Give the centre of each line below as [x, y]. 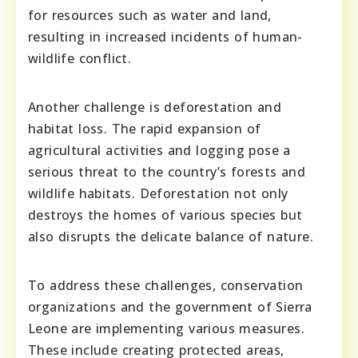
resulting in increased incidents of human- [165, 36]
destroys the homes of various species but [165, 215]
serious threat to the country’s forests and [167, 171]
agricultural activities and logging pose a [159, 150]
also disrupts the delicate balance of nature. [171, 236]
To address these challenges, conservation [166, 285]
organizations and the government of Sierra [170, 306]
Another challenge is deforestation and [155, 107]
